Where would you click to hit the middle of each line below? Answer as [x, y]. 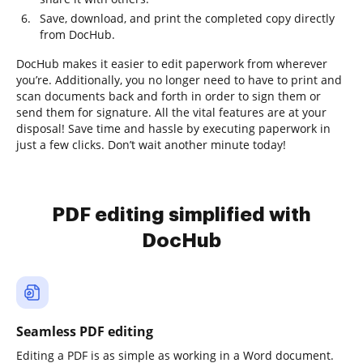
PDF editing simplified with [181, 215]
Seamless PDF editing [85, 331]
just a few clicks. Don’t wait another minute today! [151, 145]
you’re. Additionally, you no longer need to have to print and [179, 80]
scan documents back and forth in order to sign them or [169, 96]
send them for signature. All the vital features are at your [171, 112]
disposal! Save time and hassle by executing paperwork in [173, 128]
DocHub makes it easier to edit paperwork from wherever [172, 64]
